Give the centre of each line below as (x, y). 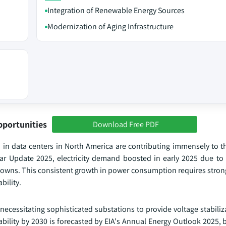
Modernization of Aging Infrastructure (110, 26)
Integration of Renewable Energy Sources (116, 10)
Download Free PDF (126, 124)
